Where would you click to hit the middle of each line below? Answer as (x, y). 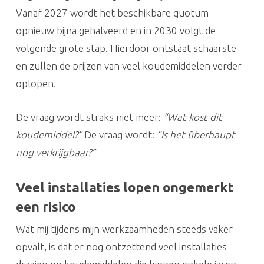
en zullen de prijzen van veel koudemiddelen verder (128, 65)
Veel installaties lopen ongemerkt (125, 187)
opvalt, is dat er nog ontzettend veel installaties (121, 246)
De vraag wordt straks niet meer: (89, 117)
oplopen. (36, 83)
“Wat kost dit (192, 117)
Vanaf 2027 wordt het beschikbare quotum (112, 12)
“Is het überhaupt (196, 134)
